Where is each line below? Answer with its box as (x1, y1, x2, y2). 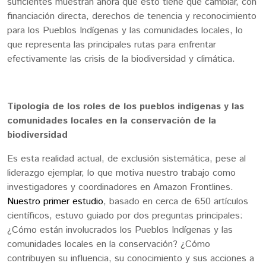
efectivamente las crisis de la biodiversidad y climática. (7, 52, 238, 66)
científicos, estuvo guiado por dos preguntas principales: (7, 209, 243, 223)
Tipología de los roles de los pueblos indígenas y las (7, 100, 244, 114)
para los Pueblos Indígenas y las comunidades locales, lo (7, 24, 243, 38)
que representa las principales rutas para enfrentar (7, 38, 216, 52)
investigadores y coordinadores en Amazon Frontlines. (7, 180, 233, 195)
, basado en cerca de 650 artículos (103, 195, 248, 209)
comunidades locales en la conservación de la (7, 114, 216, 128)
